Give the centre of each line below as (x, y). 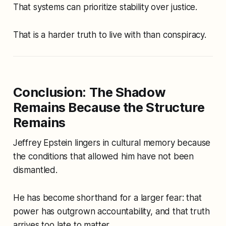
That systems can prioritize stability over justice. (105, 7)
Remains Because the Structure (109, 107)
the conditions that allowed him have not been (103, 157)
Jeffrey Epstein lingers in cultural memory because (112, 143)
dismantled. (35, 170)
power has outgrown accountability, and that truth (111, 212)
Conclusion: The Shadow (89, 92)
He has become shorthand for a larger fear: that (107, 198)
